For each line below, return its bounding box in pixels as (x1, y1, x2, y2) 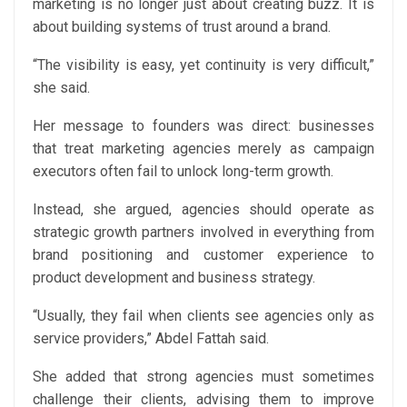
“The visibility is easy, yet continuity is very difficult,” (33, 55, 374, 74)
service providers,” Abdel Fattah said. (33, 329, 269, 347)
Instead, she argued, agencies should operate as (33, 200, 374, 218)
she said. (33, 78, 90, 96)
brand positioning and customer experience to (33, 245, 374, 263)
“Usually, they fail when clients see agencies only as (33, 306, 374, 324)
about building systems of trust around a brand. (33, 17, 331, 35)
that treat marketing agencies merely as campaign (33, 139, 374, 157)
